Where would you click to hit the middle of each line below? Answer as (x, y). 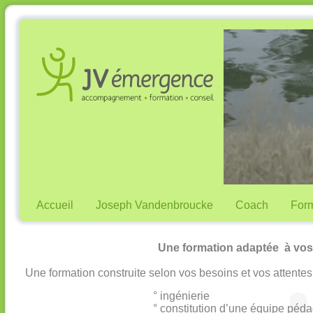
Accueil (55, 205)
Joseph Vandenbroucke (154, 205)
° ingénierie (181, 296)
